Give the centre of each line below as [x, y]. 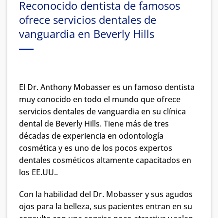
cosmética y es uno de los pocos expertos [96, 148]
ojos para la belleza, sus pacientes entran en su [106, 207]
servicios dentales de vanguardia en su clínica [102, 111]
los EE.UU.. [38, 172]
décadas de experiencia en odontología [91, 136]
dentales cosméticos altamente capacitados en [105, 160]
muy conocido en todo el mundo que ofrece [100, 99]
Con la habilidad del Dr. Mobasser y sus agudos [106, 194]
